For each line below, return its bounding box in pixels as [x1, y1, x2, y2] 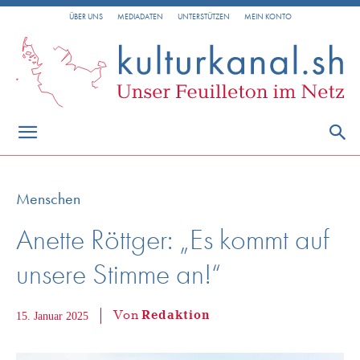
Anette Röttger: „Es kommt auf [16, 220, 329, 258]
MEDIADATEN [117, 11, 163, 22]
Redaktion [141, 307, 211, 325]
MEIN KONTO [243, 11, 292, 22]
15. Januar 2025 [16, 309, 88, 322]
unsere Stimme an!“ [16, 255, 221, 292]
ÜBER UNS [68, 11, 103, 22]
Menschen [16, 187, 80, 209]
